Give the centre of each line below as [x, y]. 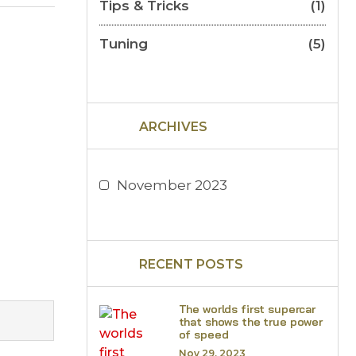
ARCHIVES [173, 127]
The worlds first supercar [247, 309]
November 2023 [172, 185]
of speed [203, 335]
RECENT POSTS [191, 264]
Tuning [123, 44]
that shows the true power [250, 322]
